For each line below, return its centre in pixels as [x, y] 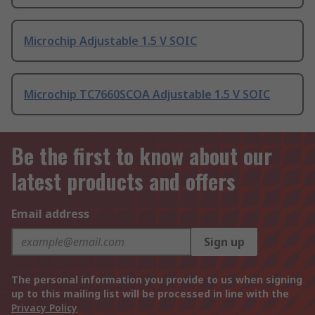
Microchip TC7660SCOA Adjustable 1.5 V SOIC [147, 95]
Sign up [224, 242]
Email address [50, 214]
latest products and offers [123, 181]
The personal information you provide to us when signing [157, 280]
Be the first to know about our [142, 156]
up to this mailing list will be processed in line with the [150, 294]
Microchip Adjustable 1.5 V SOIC [110, 41]
